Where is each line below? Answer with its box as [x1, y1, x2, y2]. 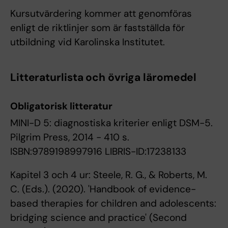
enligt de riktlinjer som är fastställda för [10, 21, 185, 35]
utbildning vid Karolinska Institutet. [10, 36, 165, 49]
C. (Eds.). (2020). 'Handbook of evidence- [10, 183, 196, 195]
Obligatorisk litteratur [10, 100, 112, 112]
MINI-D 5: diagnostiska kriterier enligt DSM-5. [10, 117, 213, 129]
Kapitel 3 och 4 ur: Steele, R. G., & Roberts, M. [10, 168, 207, 181]
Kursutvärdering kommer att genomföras [10, 7, 192, 20]
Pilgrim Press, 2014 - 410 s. [10, 131, 129, 144]
